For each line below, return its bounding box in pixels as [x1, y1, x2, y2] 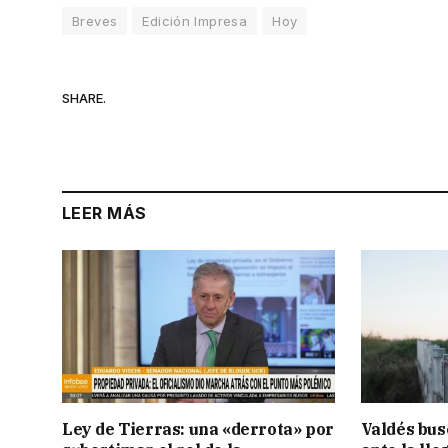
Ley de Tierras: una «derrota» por [62, 418, 334, 439]
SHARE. [62, 90, 106, 107]
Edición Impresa [142, 12, 248, 29]
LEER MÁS [62, 202, 147, 223]
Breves [72, 12, 118, 29]
